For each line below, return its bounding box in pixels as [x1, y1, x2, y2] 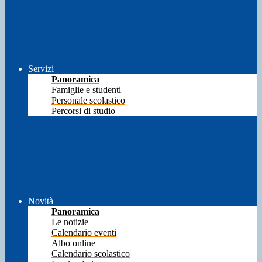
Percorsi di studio [51, 106, 115, 116]
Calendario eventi [51, 227, 116, 238]
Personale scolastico [51, 95, 125, 106]
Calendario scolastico [51, 249, 130, 259]
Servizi [28, 64, 54, 74]
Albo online [51, 238, 95, 249]
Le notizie [51, 217, 88, 227]
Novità [28, 196, 53, 206]
